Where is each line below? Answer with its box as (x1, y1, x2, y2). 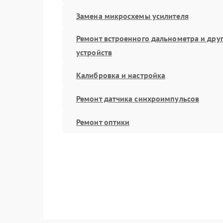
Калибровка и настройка (76, 70, 166, 80)
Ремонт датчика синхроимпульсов (76, 93, 199, 104)
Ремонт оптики (76, 116, 130, 127)
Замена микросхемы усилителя (76, 10, 189, 21)
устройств (76, 47, 112, 57)
